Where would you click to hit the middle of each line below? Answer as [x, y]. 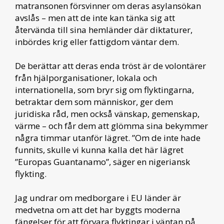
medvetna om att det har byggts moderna [98, 209]
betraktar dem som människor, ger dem [94, 101]
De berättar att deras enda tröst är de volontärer [110, 65]
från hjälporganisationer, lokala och [86, 77]
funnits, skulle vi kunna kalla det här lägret [99, 149]
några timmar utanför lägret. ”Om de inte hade [108, 137]
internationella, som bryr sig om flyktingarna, [104, 89]
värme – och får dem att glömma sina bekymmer [111, 125]
